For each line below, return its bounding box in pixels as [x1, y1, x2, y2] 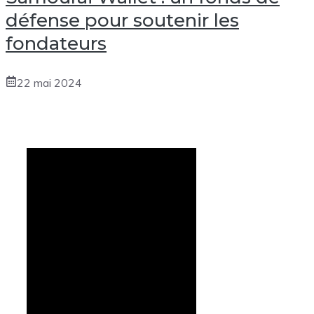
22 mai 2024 [17, 75, 82, 90]
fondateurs [6, 32, 107, 55]
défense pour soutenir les [6, 8, 239, 32]
